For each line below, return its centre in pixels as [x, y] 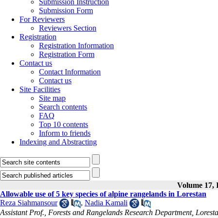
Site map [52, 98]
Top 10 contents [64, 124]
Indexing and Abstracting [58, 142]
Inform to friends [65, 133]
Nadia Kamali [106, 203]
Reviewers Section [68, 28]
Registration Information [76, 45]
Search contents [63, 107]
